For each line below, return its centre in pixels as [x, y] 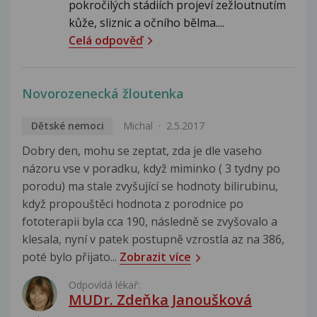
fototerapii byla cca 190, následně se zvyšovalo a [150, 221]
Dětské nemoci [67, 125]
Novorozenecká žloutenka [103, 93]
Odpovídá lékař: [104, 284]
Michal [138, 125]
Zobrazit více [155, 257]
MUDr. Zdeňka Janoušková [160, 299]
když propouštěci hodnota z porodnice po [133, 203]
